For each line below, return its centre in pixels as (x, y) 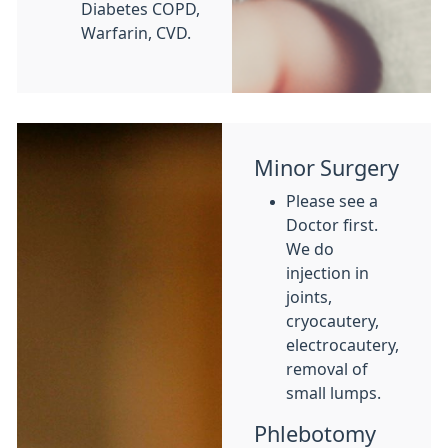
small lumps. (333, 393)
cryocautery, (332, 321)
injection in (327, 273)
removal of (327, 369)
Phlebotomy (315, 434)
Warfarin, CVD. (136, 33)
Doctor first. (332, 225)
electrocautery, (342, 345)
